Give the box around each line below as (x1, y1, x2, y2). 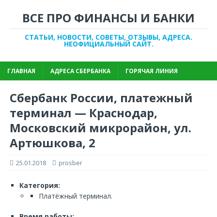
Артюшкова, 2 (10, 135, 95, 151)
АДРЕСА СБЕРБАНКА (50, 67, 110, 75)
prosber (59, 158, 82, 167)
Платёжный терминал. (39, 191, 112, 201)
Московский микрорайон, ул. (10, 120, 191, 136)
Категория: (19, 181, 60, 190)
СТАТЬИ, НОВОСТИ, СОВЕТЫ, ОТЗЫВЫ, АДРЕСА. (25, 32, 192, 42)
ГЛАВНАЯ (7, 67, 35, 75)
